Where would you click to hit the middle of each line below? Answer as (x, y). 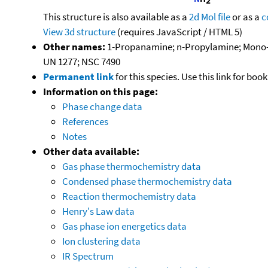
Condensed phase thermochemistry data (147, 181)
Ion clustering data (101, 241)
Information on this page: (100, 91)
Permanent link (78, 76)
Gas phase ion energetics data (124, 226)
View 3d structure (79, 31)
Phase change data (102, 106)
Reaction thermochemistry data (129, 196)
